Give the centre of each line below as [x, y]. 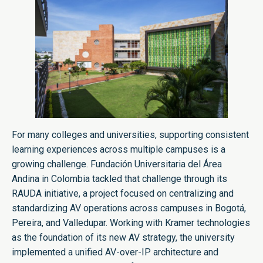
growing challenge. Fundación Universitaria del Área [117, 164]
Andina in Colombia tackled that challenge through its [119, 179]
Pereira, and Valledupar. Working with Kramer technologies [131, 223]
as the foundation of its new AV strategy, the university [123, 238]
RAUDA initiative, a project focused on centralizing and [123, 194]
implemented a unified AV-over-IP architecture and [115, 252]
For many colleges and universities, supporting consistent [130, 135]
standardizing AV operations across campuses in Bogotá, [129, 208]
